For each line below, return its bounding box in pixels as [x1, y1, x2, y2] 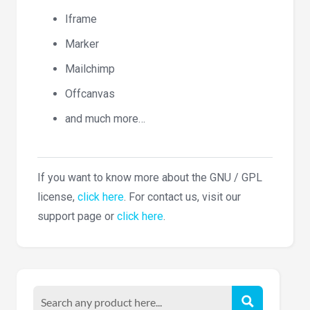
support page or [37, 210, 117, 224]
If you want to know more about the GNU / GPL [37, 171, 262, 185]
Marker [65, 37, 99, 51]
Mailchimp [65, 62, 115, 76]
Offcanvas [65, 87, 115, 101]
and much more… [65, 112, 145, 126]
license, [37, 190, 77, 204]
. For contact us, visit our [124, 190, 241, 204]
